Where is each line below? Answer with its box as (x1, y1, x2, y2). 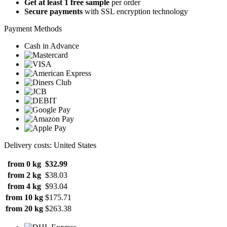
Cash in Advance (24, 41, 79, 50)
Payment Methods (4, 24, 62, 33)
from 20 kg (6, 204, 43, 213)
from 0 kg (8, 159, 41, 168)
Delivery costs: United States (4, 140, 96, 149)
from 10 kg (6, 193, 43, 202)
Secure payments (24, 7, 83, 16)
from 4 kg (8, 181, 41, 191)
